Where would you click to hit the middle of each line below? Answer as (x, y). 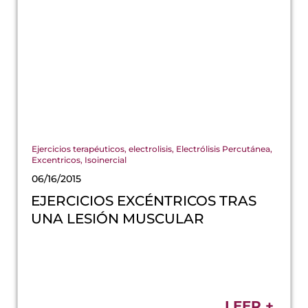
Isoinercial (106, 159)
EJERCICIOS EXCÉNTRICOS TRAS (144, 200)
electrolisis (150, 148)
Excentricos (56, 159)
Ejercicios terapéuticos (78, 148)
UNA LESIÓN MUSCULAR (118, 218)
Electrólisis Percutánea (223, 148)
